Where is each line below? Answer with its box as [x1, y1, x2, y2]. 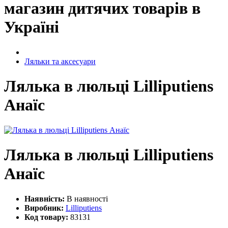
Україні [4, 18, 59, 37]
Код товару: [24, 212, 68, 221]
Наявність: [24, 194, 65, 203]
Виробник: [24, 203, 64, 212]
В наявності [67, 194, 108, 203]
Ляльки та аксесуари [24, 56, 96, 66]
